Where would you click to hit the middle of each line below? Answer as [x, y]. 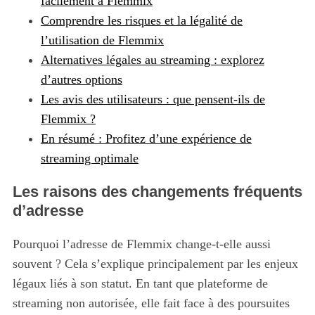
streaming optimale [89, 159]
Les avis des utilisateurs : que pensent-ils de [153, 99]
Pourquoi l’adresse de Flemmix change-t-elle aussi [141, 244]
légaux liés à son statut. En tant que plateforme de [140, 284]
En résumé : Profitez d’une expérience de [146, 139]
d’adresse [48, 211]
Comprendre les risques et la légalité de [141, 21]
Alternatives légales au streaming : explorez [152, 60]
